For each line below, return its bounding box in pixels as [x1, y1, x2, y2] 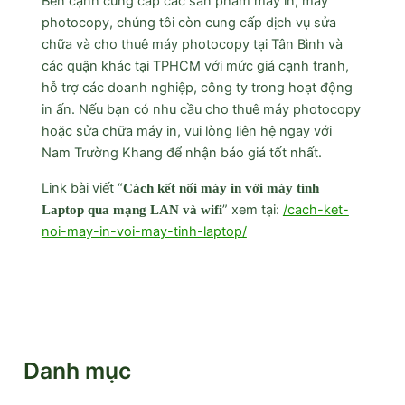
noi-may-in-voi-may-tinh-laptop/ [41, 222, 247, 240]
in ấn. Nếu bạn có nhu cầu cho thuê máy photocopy [41, 101, 361, 118]
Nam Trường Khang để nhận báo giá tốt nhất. [41, 145, 322, 162]
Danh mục [23, 357, 131, 385]
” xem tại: [221, 201, 283, 218]
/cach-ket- [282, 201, 349, 218]
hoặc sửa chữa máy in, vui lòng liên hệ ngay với [41, 123, 332, 140]
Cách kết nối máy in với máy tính [122, 180, 319, 195]
